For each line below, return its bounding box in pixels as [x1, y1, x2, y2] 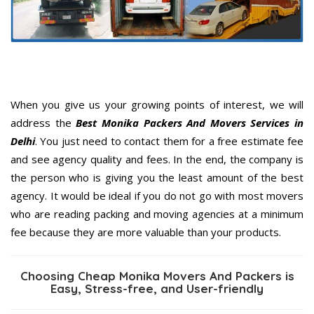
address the [11, 115, 76, 130]
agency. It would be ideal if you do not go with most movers [11, 188, 303, 203]
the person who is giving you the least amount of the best [11, 170, 303, 184]
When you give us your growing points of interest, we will [11, 97, 303, 111]
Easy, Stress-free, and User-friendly [50, 280, 264, 296]
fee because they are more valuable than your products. [11, 224, 281, 239]
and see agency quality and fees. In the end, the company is [11, 151, 303, 166]
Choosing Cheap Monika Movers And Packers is [20, 268, 294, 283]
